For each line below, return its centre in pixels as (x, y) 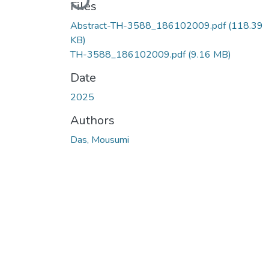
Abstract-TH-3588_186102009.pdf (149, 26)
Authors (92, 120)
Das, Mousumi (100, 140)
